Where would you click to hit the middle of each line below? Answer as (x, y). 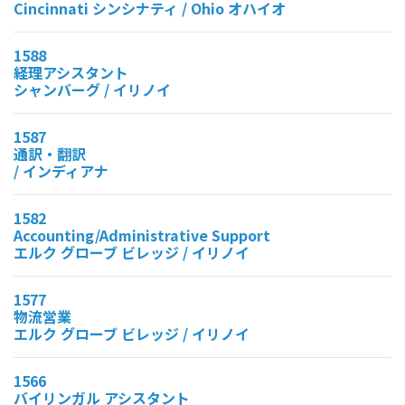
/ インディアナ (61, 170)
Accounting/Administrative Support (142, 235)
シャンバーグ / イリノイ (92, 89)
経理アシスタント (71, 72)
